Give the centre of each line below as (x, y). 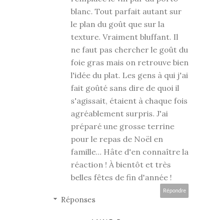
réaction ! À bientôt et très (121, 165)
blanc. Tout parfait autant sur (126, 12)
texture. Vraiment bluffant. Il (124, 37)
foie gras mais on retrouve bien (130, 63)
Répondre (175, 191)
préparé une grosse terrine (123, 126)
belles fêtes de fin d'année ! (121, 178)
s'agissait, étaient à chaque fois (129, 101)
